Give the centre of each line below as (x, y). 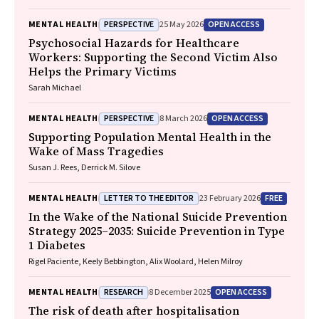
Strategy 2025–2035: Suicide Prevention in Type (157, 231)
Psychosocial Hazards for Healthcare (134, 43)
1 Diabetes (57, 245)
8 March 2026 (183, 119)
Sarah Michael (55, 88)
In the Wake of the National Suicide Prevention (158, 216)
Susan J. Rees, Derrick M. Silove (84, 168)
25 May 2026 (181, 25)
